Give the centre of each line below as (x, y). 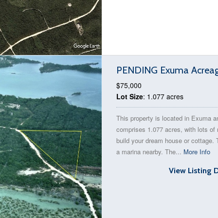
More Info (197, 152)
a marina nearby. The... (150, 152)
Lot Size (130, 96)
